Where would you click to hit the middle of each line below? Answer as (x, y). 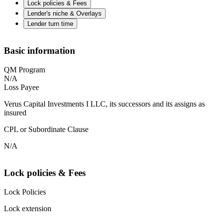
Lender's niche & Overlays (65, 13)
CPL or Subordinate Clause (46, 130)
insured (15, 113)
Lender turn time (50, 23)
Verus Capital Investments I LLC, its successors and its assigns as (104, 104)
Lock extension (28, 208)
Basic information (40, 51)
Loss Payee (22, 88)
